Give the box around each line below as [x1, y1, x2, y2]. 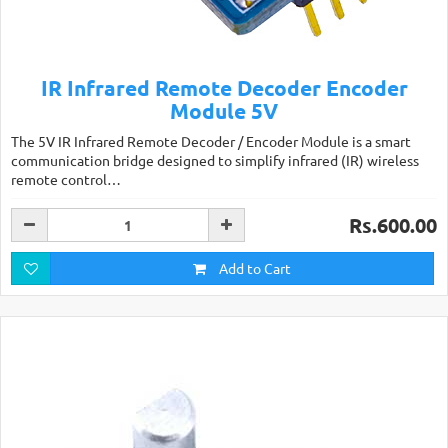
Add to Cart [216, 259, 291, 277]
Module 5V [170, 97, 278, 124]
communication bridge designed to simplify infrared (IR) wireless [11, 151, 419, 169]
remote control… [11, 170, 121, 188]
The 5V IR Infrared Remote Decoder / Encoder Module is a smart [11, 132, 411, 150]
